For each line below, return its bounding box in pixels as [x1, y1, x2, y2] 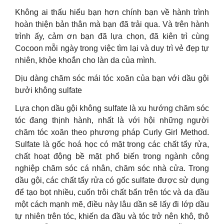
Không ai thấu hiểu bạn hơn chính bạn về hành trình [15, 8, 209, 16]
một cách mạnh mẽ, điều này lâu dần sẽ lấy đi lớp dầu [15, 200, 209, 208]
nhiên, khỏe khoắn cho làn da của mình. [15, 56, 156, 64]
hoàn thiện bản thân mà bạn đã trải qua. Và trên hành [15, 20, 209, 28]
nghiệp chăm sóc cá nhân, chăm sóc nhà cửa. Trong [15, 164, 209, 172]
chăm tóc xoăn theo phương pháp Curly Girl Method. [15, 128, 209, 136]
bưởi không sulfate [15, 86, 82, 94]
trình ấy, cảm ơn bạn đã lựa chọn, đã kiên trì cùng [15, 32, 209, 40]
